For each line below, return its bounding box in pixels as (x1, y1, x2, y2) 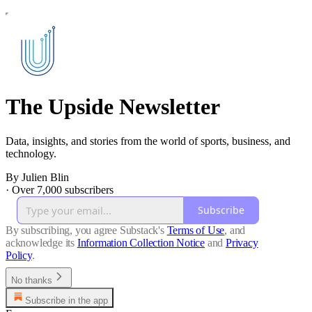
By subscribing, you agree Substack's (6, 224, 164, 236)
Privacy (226, 236, 258, 249)
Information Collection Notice (77, 236, 205, 249)
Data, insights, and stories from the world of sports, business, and (6, 134, 290, 147)
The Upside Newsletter (6, 94, 220, 120)
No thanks (11, 274, 52, 286)
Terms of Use (166, 224, 225, 236)
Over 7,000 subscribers (12, 183, 114, 196)
